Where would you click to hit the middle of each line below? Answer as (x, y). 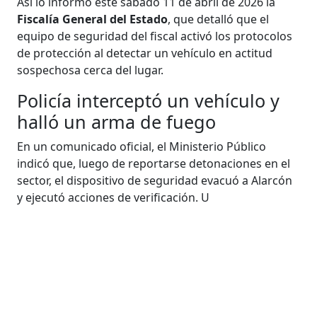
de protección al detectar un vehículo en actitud (145, 53)
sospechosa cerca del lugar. (91, 70)
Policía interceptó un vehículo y (149, 101)
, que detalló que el (219, 19)
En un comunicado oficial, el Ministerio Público (142, 147)
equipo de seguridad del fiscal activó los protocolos (155, 36)
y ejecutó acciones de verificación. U (114, 198)
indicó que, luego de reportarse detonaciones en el (154, 164)
